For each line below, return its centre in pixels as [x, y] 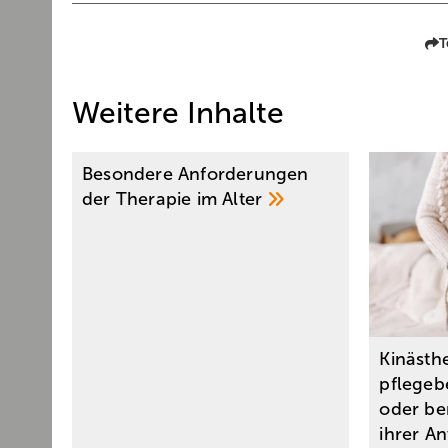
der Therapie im [152, 199]
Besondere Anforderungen [195, 174]
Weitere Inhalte [178, 112]
